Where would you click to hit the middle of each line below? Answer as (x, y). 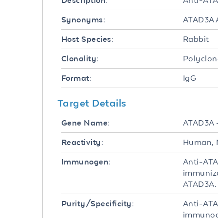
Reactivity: (82, 142)
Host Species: (88, 39)
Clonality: (80, 59)
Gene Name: (86, 123)
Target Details (92, 103)
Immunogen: (86, 162)
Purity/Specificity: (98, 204)
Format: (77, 78)
